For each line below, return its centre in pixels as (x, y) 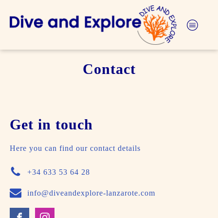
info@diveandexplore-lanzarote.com (91, 193)
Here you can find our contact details (75, 148)
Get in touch (51, 125)
